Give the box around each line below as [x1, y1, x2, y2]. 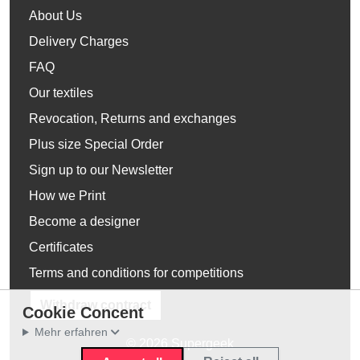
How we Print [29, 189, 105, 202]
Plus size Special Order [29, 137, 163, 151]
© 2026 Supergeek [126, 337, 234, 350]
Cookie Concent [22, 304, 144, 322]
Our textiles [29, 86, 93, 100]
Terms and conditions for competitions [29, 266, 243, 280]
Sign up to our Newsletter [29, 163, 173, 177]
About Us [29, 9, 82, 22]
